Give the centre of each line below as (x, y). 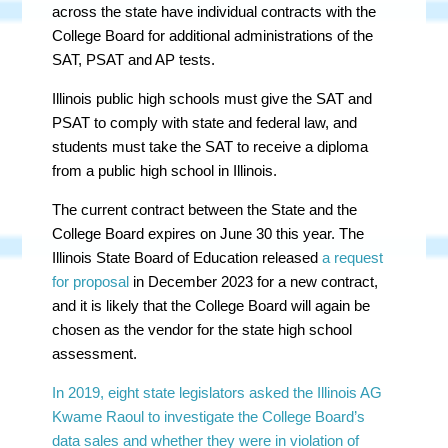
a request (353, 257)
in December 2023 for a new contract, (254, 281)
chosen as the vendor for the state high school (202, 329)
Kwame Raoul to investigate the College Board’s (209, 416)
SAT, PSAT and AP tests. (136, 59)
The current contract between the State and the (205, 209)
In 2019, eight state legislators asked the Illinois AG (217, 392)
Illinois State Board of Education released (187, 257)
